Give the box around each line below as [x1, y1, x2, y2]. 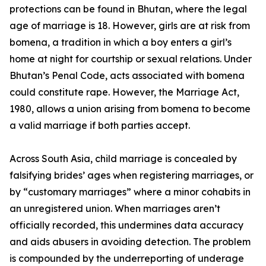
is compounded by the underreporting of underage [9, 252, 244, 265]
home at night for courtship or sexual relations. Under [9, 53, 252, 65]
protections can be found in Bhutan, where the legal [9, 3, 247, 15]
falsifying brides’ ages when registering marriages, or [9, 169, 254, 182]
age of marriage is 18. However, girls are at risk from [9, 20, 250, 32]
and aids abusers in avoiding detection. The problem [9, 236, 251, 248]
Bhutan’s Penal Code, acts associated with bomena [9, 69, 245, 82]
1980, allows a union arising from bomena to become [9, 103, 251, 115]
